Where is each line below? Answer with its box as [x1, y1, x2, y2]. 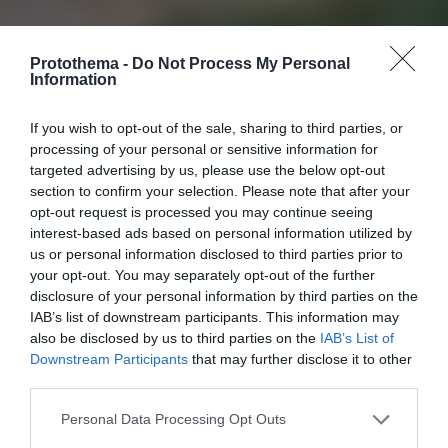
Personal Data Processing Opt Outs [61, 411, 286, 427]
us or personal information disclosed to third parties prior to [30, 245, 403, 262]
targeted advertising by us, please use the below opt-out [30, 161, 385, 178]
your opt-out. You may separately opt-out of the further [30, 266, 375, 283]
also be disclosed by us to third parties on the [30, 329, 320, 346]
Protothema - [30, 54, 132, 72]
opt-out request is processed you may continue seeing [30, 203, 373, 220]
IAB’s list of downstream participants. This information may [30, 308, 399, 325]
